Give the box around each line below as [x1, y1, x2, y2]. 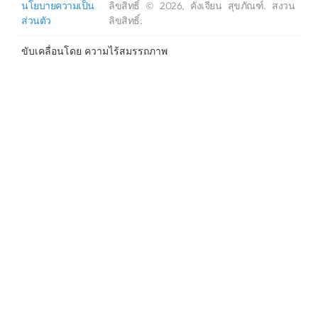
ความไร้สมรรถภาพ [84, 45, 168, 57]
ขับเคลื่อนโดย [21, 45, 84, 57]
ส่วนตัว [21, 14, 51, 28]
